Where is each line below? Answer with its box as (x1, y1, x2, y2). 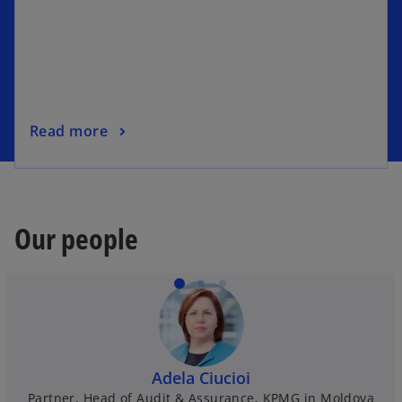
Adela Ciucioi (152, 367, 250, 389)
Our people (14, 219, 138, 258)
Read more (30, 120, 108, 141)
